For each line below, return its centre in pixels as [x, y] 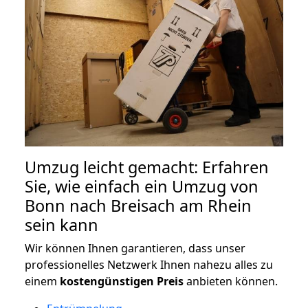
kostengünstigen [107, 281]
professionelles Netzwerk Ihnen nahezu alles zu [149, 264]
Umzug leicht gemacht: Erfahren [147, 167]
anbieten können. [231, 281]
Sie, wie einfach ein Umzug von [142, 186]
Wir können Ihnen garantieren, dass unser [135, 248]
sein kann [62, 224]
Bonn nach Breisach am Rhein [138, 205]
